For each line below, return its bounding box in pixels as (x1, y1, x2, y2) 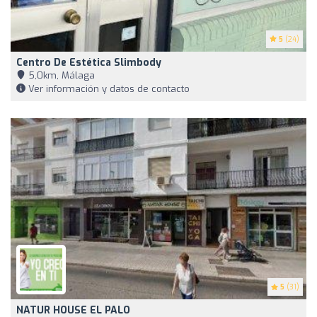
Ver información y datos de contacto (25, 82, 190, 95)
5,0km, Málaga (25, 69, 95, 81)
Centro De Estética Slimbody (16, 55, 161, 69)
